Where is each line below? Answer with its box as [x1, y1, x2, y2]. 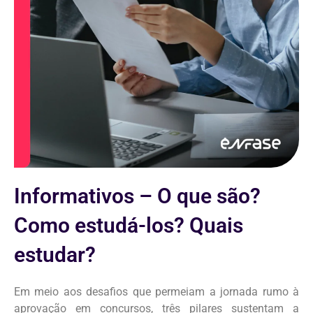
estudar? [14, 242, 96, 268]
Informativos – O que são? [14, 184, 261, 209]
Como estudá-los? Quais [14, 213, 243, 238]
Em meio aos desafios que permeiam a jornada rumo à [14, 285, 299, 299]
